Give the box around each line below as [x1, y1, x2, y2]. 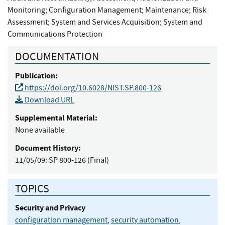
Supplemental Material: [15, 112, 97, 123]
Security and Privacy [15, 202, 85, 213]
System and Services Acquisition [51, 17, 160, 27]
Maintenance [145, 5, 189, 15]
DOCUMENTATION [15, 49, 99, 64]
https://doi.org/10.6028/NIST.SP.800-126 [23, 82, 161, 93]
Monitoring [8, 5, 45, 15]
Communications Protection [8, 29, 102, 39]
